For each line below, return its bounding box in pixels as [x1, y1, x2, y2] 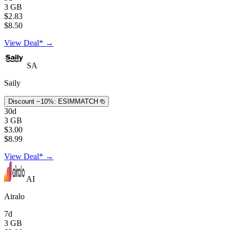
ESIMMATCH [58, 97, 98, 105]
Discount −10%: [8, 97, 56, 105]
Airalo [4, 191, 25, 201]
